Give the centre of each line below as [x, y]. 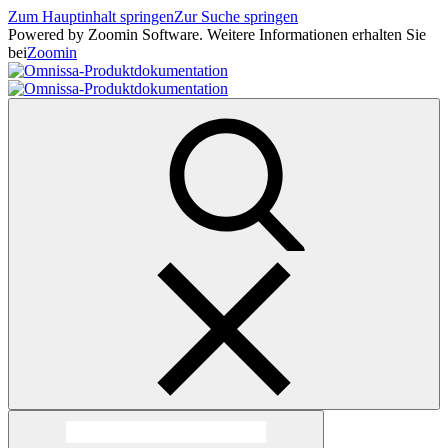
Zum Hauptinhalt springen [91, 16]
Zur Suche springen [236, 16]
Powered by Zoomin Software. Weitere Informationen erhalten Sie [217, 34]
